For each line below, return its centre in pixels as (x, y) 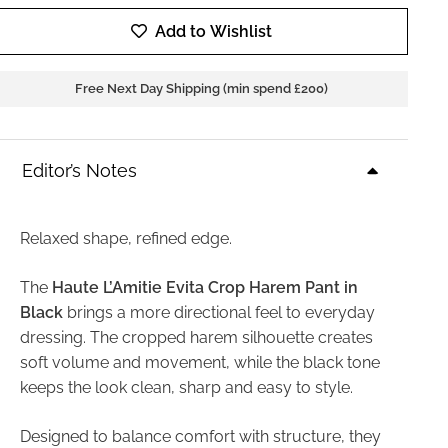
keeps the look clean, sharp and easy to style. (186, 387)
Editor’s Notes (80, 170)
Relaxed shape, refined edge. (125, 238)
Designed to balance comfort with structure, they (200, 436)
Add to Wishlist (214, 31)
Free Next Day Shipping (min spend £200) (202, 89)
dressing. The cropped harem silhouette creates (196, 337)
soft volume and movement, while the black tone (199, 362)
